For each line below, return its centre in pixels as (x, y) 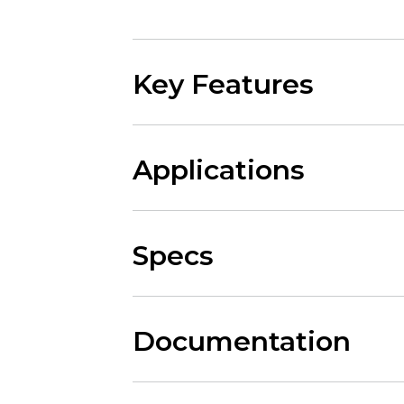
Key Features (223, 84)
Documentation (241, 341)
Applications (218, 170)
